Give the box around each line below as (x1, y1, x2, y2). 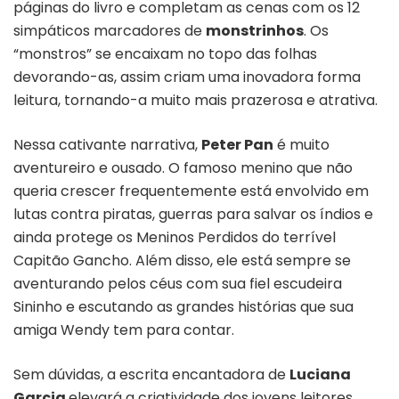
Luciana (289, 363, 351, 385)
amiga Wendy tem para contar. (13, 319, 234, 340)
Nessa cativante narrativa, (13, 134, 201, 155)
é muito (273, 134, 330, 155)
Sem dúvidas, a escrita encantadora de (13, 363, 289, 385)
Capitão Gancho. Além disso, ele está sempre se (13, 249, 351, 271)
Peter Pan (201, 134, 273, 155)
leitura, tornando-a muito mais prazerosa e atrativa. (13, 89, 378, 110)
